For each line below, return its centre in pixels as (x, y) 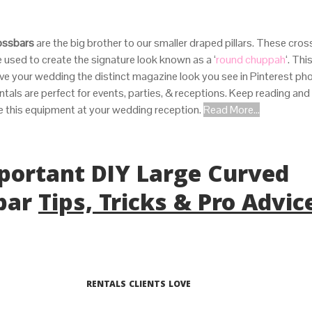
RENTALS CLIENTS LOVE (139, 286)
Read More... (232, 110)
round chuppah (251, 60)
